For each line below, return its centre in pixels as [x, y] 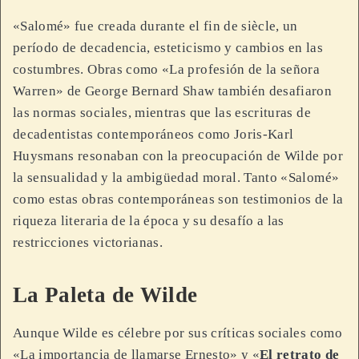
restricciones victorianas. [88, 242]
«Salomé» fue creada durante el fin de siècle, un [155, 26]
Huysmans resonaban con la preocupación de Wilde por [178, 155]
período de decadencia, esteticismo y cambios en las [168, 47]
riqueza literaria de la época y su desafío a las [149, 220]
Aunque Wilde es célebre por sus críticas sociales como [177, 333]
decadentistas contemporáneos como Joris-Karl [153, 134]
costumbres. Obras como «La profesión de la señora [167, 69]
